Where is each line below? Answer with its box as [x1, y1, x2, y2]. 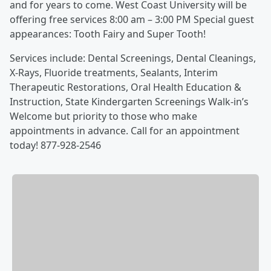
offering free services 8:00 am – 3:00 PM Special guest [10, 13, 254, 27]
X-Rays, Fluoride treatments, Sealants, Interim [10, 66, 218, 80]
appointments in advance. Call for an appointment [10, 124, 240, 138]
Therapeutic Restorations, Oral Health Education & [10, 80, 241, 94]
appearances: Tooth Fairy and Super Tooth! [10, 27, 206, 41]
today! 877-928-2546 [10, 139, 101, 152]
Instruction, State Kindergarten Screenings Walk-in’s [10, 95, 249, 109]
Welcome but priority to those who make [10, 109, 197, 123]
